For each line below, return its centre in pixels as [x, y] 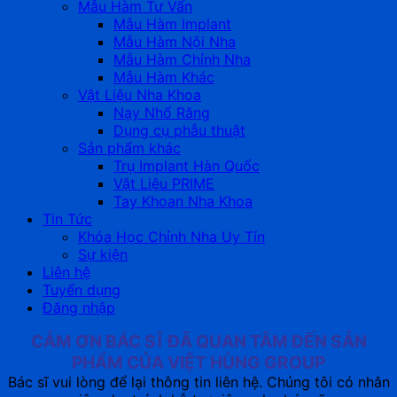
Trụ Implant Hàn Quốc [187, 165]
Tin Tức [67, 218]
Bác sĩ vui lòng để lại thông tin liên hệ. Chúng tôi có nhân [198, 381]
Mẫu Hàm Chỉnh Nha [182, 59]
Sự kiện [103, 254]
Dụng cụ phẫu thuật [179, 130]
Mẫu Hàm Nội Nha [175, 41]
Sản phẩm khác [129, 148]
